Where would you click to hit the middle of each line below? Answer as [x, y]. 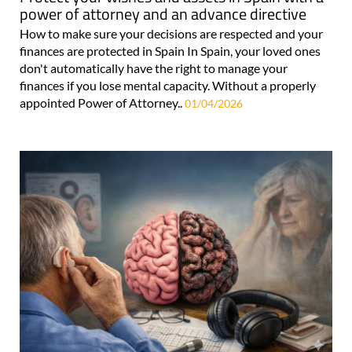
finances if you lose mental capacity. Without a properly [168, 86]
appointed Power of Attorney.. [102, 103]
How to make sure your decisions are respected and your [171, 34]
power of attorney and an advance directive [163, 14]
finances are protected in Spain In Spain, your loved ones [170, 51]
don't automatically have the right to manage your [154, 68]
